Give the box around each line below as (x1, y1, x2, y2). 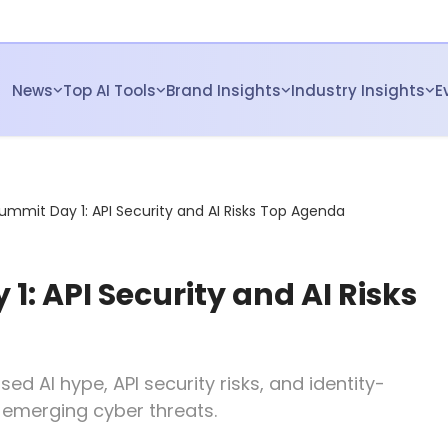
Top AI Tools (63, 79, 156, 101)
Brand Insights (166, 79, 281, 101)
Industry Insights (291, 79, 425, 101)
